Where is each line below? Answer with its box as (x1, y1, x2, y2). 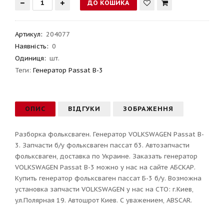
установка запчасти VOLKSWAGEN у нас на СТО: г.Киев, (15, 184, 193, 193)
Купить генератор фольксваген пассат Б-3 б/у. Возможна (15, 173, 201, 182)
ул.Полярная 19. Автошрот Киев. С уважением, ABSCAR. (15, 195, 192, 204)
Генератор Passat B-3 (33, 65, 103, 74)
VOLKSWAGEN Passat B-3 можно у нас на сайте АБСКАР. (15, 162, 195, 171)
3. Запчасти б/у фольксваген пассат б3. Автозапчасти (15, 140, 189, 149)
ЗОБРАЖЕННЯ (123, 104, 173, 113)
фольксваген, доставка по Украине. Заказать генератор (15, 151, 197, 160)
